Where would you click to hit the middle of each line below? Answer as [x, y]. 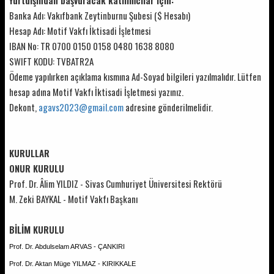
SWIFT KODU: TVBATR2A [51, 61]
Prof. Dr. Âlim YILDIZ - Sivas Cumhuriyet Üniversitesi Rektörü [116, 183]
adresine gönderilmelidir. [168, 107]
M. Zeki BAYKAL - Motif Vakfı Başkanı [74, 198]
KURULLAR [29, 153]
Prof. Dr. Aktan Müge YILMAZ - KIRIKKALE [72, 263]
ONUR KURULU [37, 168]
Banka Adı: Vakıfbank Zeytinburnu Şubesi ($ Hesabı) [100, 15]
